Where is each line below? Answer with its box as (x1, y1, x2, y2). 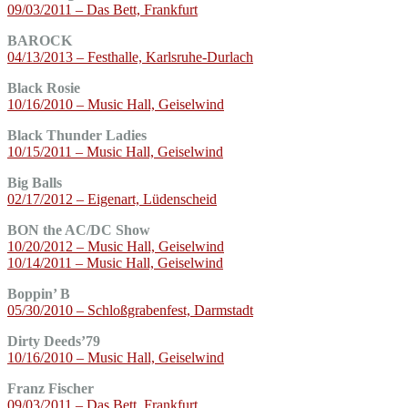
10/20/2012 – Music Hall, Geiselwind (7, 238, 224, 254)
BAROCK (7, 32, 72, 48)
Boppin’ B (7, 285, 70, 301)
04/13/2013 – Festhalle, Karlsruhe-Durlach (7, 48, 253, 65)
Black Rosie (7, 79, 80, 96)
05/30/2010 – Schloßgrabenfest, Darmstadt (7, 301, 253, 318)
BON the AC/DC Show (7, 221, 150, 238)
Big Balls (7, 174, 62, 190)
